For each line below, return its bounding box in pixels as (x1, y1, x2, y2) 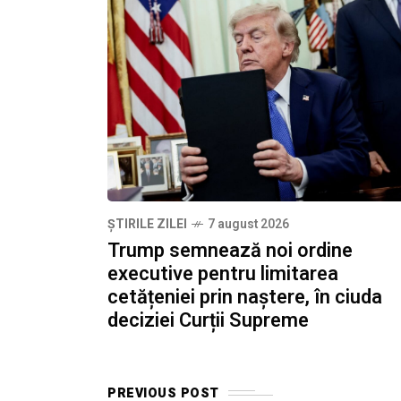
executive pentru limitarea (107, 259, 338, 288)
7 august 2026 (208, 214, 289, 234)
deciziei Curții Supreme (107, 305, 309, 335)
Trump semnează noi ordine (107, 235, 353, 265)
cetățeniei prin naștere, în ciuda (107, 282, 382, 311)
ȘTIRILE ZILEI (107, 214, 187, 234)
